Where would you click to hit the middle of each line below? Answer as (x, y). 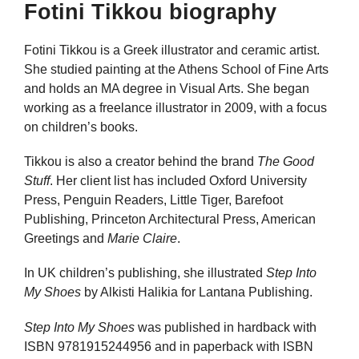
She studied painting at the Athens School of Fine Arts (176, 69)
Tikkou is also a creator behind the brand (141, 162)
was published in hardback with (226, 327)
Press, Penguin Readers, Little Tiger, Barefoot (153, 200)
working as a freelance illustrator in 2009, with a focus (175, 108)
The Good (286, 162)
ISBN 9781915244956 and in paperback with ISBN (169, 346)
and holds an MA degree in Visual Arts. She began (167, 89)
